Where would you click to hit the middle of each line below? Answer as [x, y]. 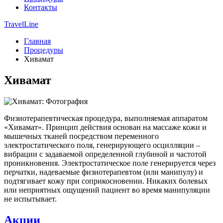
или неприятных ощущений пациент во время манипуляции [107, 190]
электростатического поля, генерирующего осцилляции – [102, 145]
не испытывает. [30, 199]
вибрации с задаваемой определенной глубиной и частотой [105, 154]
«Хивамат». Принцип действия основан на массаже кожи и [105, 127]
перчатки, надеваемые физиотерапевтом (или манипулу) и [104, 172]
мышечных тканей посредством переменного [81, 136]
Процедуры [44, 50]
